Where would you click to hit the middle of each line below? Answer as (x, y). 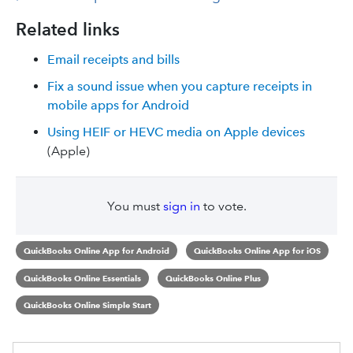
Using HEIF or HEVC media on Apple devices (176, 132)
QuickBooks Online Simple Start (87, 305)
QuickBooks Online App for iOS (257, 251)
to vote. (223, 206)
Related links (68, 30)
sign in (181, 206)
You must (135, 206)
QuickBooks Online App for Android (97, 251)
